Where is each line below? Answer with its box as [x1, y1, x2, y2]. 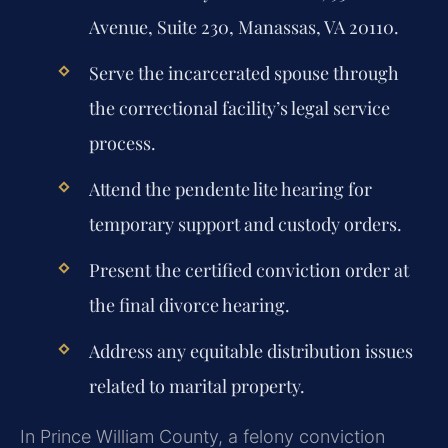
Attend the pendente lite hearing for [88, 176, 372, 201]
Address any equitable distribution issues [88, 339, 413, 364]
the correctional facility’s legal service [88, 95, 390, 120]
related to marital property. [88, 374, 305, 399]
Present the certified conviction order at [88, 258, 409, 283]
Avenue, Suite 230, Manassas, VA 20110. [88, 14, 399, 39]
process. [88, 130, 156, 155]
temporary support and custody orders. [88, 211, 402, 236]
